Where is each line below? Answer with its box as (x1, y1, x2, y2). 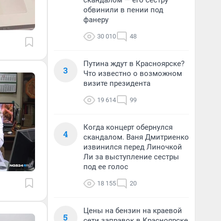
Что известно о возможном (83, 69, 182, 78)
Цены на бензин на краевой (83, 206, 182, 215)
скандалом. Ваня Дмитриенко (83, 133, 189, 142)
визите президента (83, 79, 150, 88)
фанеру (83, 15, 109, 24)
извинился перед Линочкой (83, 143, 182, 151)
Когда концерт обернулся (83, 123, 173, 132)
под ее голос (83, 162, 128, 171)
